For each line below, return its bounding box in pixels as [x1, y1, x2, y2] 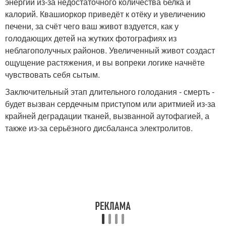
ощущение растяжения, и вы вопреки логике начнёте [5, 56, 205, 68]
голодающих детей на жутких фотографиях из [5, 32, 177, 44]
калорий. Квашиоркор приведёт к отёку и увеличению [5, 8, 205, 20]
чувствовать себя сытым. [5, 69, 100, 80]
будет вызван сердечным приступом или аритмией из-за [5, 98, 215, 109]
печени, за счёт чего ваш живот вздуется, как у [5, 20, 179, 32]
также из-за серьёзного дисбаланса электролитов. [5, 122, 193, 134]
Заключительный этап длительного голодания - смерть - [5, 86, 214, 97]
